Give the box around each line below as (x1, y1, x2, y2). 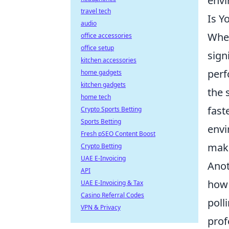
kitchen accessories (81, 56, 136, 64)
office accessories (81, 31, 132, 40)
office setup (81, 43, 114, 52)
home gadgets (81, 68, 122, 77)
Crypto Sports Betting (81, 105, 142, 113)
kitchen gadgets (81, 80, 126, 89)
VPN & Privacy (81, 203, 121, 212)
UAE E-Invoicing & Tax (81, 178, 143, 187)
